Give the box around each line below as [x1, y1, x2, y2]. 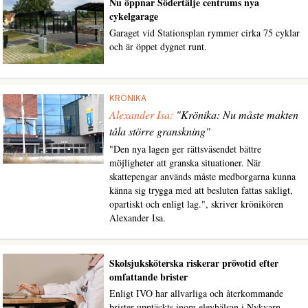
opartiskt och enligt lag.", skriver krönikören [109, 197, 283, 211]
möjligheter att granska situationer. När [109, 156, 261, 170]
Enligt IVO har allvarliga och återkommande [109, 287, 283, 300]
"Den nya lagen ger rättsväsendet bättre [109, 142, 261, 156]
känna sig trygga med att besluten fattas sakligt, [109, 184, 293, 197]
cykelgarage [109, 9, 158, 24]
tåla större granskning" [109, 124, 210, 139]
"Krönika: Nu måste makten [175, 107, 298, 122]
